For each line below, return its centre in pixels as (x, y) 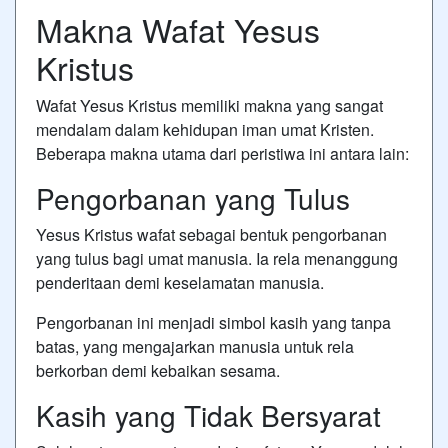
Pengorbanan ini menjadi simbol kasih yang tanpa (213, 322)
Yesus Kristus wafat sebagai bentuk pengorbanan (211, 234)
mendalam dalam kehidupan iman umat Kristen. (205, 129)
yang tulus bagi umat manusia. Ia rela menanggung (217, 258)
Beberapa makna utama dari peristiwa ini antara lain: (222, 153)
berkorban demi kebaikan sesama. (158, 370)
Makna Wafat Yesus (178, 28)
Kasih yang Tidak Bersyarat (208, 414)
